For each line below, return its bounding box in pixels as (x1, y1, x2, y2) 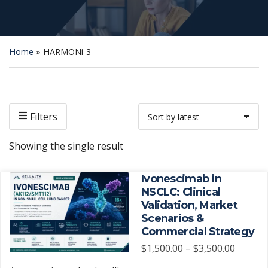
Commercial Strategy (141, 225, 255, 239)
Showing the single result (9, 139, 123, 153)
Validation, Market (141, 199, 238, 212)
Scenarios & (141, 212, 204, 226)
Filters (30, 110, 57, 124)
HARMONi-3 (43, 46, 91, 58)
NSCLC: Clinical (141, 185, 221, 199)
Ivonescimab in (141, 172, 221, 186)
